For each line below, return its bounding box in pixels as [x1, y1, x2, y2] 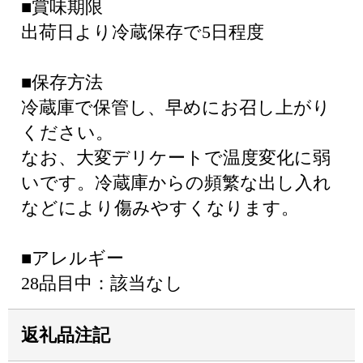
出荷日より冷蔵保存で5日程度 [21, 22, 264, 42]
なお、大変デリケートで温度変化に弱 [21, 147, 331, 168]
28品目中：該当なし [21, 273, 183, 293]
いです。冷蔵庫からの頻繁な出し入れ [21, 173, 331, 193]
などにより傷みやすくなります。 [21, 198, 299, 218]
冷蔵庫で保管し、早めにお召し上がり [21, 97, 331, 117]
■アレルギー [21, 248, 124, 268]
